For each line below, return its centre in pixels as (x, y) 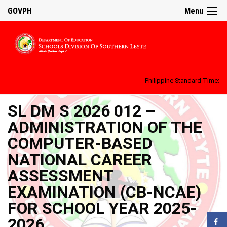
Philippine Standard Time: (182, 80)
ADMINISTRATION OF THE (105, 127)
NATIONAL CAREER (80, 159)
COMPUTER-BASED (80, 143)
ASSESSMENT (61, 176)
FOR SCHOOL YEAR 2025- (102, 208)
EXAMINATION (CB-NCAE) (104, 192)
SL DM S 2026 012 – (82, 111)
